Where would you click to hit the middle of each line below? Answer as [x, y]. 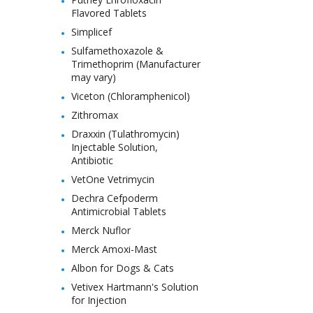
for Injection [99, 300]
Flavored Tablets [109, 13]
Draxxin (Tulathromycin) [125, 134]
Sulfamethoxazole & [117, 51]
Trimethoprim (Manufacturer [136, 64]
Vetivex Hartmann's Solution [135, 287]
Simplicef [92, 32]
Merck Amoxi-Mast [114, 249]
